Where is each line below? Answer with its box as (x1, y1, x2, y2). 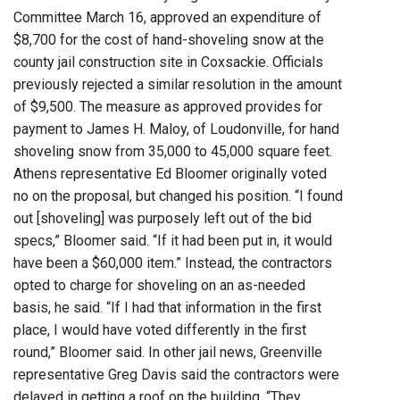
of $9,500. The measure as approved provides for (13, 98, 322, 116)
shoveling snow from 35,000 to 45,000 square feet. (13, 143, 332, 161)
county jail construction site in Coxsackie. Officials (13, 54, 323, 71)
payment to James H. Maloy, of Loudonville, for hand (13, 121, 339, 138)
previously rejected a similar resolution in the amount (13, 76, 342, 94)
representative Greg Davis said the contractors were (13, 366, 339, 384)
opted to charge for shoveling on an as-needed (13, 277, 305, 295)
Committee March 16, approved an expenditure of (13, 9, 321, 27)
